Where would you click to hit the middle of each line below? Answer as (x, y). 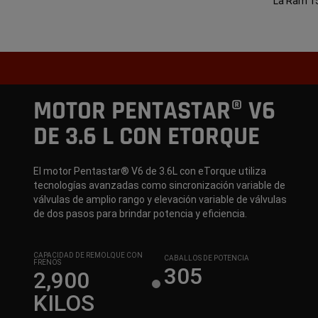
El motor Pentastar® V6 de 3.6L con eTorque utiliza (149, 171)
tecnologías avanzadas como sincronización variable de (159, 186)
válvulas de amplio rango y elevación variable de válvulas (160, 200)
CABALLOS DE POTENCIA (207, 258)
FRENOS (47, 263)
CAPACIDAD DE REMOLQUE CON (88, 256)
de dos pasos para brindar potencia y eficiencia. (140, 214)
